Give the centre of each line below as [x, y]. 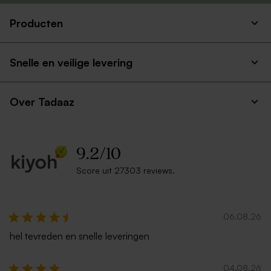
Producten [36, 23]
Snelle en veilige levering [71, 63]
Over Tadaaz [42, 102]
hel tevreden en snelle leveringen [80, 236]
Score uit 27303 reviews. [126, 171]
